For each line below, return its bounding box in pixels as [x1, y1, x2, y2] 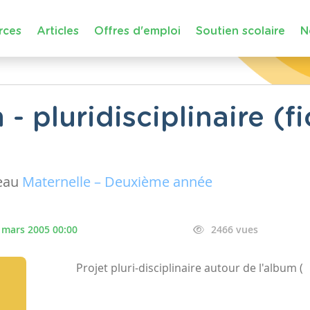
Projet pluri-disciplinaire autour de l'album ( [76, 260, 304, 275]
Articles [37, 25, 79, 37]
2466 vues [210, 223, 258, 236]
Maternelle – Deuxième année [22, 172, 212, 191]
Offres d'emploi [94, 25, 181, 37]
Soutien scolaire [196, 25, 285, 37]
